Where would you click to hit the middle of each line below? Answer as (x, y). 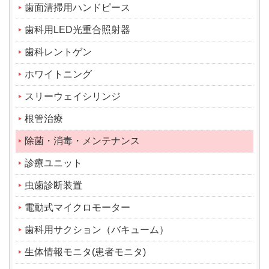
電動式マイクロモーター (77, 207)
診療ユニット (53, 163)
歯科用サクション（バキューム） (97, 229)
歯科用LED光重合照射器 (77, 29)
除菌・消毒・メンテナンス (82, 141)
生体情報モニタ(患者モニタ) (85, 252)
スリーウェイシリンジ (73, 96)
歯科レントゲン (58, 52)
